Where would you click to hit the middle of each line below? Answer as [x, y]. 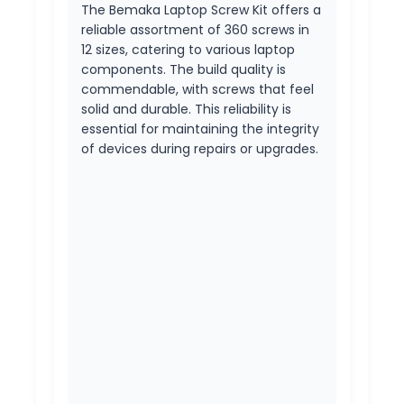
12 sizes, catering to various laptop [188, 49]
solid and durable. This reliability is [186, 109]
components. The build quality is [184, 69]
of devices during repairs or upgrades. [200, 148]
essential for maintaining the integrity [200, 129]
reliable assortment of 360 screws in [195, 29]
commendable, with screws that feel [197, 89]
